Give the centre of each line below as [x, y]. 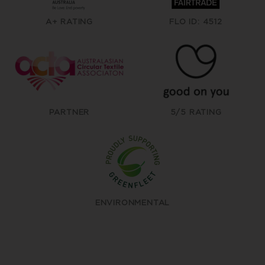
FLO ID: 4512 [196, 22]
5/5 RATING [196, 112]
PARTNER [69, 112]
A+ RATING [69, 22]
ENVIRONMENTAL [132, 203]
